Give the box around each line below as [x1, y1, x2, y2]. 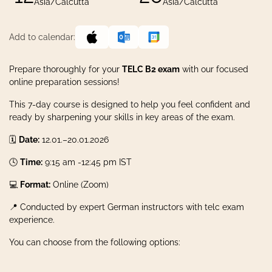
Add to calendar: [9, 32, 75, 42]
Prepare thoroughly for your [9, 64, 122, 74]
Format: [20, 180, 50, 189]
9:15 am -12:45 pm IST [42, 157, 132, 167]
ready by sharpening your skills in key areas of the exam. [9, 112, 235, 122]
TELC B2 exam [122, 64, 180, 74]
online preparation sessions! [9, 77, 120, 87]
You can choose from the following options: [9, 237, 180, 247]
